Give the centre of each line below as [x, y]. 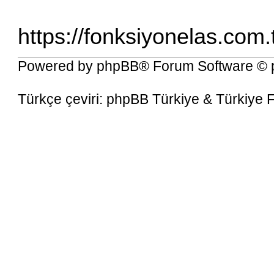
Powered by [57, 66]
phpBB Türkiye [153, 99]
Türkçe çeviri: [62, 99]
